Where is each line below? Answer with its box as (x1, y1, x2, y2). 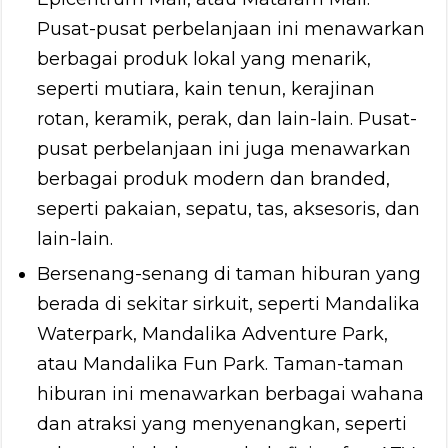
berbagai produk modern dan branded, (37, 167, 391, 190)
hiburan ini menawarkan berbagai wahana (37, 382, 425, 405)
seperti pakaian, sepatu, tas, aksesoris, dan (37, 197, 421, 220)
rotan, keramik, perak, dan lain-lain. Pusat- (37, 107, 418, 130)
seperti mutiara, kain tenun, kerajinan (37, 77, 376, 100)
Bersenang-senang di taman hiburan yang (37, 262, 422, 285)
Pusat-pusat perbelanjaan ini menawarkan (37, 17, 426, 40)
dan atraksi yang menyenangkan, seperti (37, 412, 408, 435)
